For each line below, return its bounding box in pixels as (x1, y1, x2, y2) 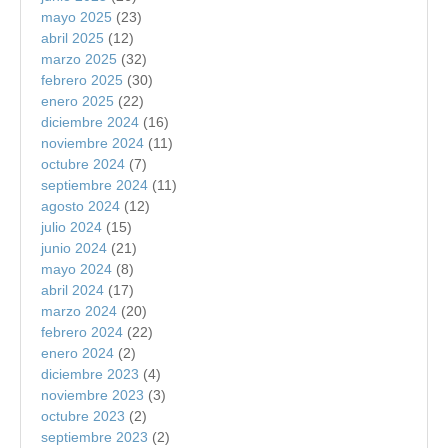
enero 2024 (41, 344, 114, 361)
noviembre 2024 (41, 134, 144, 151)
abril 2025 (41, 29, 104, 46)
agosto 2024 (41, 197, 120, 214)
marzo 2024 (41, 302, 117, 319)
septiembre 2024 (41, 176, 148, 193)
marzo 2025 (41, 50, 117, 67)
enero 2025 (41, 92, 114, 109)
